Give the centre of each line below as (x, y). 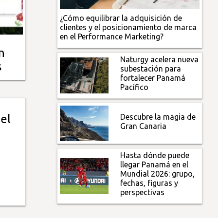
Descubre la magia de (158, 117)
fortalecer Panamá (153, 78)
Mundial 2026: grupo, (158, 174)
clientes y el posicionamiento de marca (128, 27)
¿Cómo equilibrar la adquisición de (121, 18)
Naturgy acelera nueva (160, 59)
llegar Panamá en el (154, 165)
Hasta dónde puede (155, 155)
